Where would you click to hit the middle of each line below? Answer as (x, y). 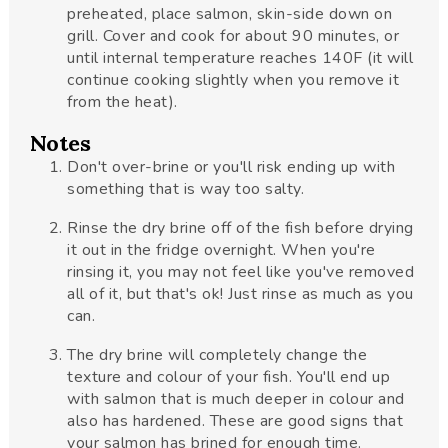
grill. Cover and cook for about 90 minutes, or (233, 36)
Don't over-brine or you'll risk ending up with (231, 167)
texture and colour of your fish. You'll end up (229, 377)
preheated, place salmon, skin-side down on (230, 14)
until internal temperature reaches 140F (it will (240, 58)
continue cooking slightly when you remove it (233, 80)
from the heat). (122, 102)
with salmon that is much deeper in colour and (236, 399)
